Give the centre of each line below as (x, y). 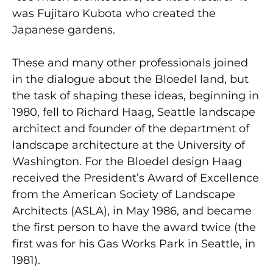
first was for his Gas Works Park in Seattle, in (134, 243)
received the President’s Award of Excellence (136, 178)
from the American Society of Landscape (124, 194)
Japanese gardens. (64, 30)
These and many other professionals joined (130, 62)
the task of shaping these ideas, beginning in (136, 95)
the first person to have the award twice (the (134, 227)
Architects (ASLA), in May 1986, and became (132, 211)
